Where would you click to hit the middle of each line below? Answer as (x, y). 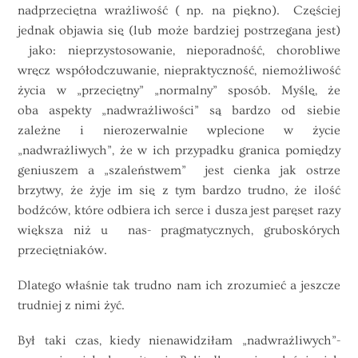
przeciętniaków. (63, 250)
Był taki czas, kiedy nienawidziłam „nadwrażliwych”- (179, 341)
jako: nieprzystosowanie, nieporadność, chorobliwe (179, 50)
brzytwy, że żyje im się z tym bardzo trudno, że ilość (179, 190)
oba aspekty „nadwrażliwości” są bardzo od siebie (179, 110)
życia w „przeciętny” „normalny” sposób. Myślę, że (179, 90)
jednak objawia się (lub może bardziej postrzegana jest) (179, 30)
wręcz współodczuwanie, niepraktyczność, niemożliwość (179, 70)
